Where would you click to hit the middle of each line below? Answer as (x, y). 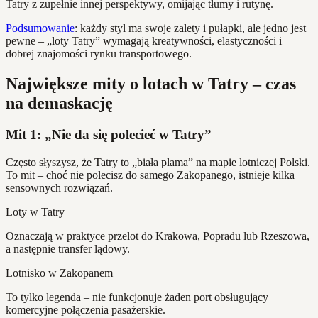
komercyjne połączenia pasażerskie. (86, 310)
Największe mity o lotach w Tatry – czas (151, 84)
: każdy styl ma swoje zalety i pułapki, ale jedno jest (190, 28)
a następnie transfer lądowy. (68, 249)
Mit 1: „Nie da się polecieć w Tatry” (109, 135)
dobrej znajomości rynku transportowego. (99, 54)
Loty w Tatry (35, 212)
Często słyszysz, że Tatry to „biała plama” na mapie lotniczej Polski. (158, 162)
